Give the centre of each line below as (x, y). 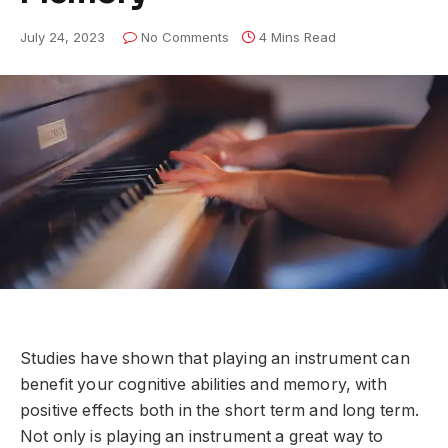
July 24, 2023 (62, 37)
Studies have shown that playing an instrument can (215, 358)
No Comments (185, 37)
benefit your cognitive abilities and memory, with (203, 384)
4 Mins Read (297, 37)
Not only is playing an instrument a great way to (202, 436)
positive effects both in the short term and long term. (220, 410)
